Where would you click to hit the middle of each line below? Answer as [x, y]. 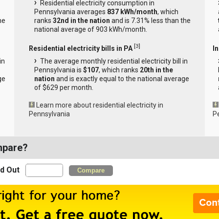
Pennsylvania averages [70, 12]
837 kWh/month [132, 12]
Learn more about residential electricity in [99, 105]
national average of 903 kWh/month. [90, 30]
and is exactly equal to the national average [122, 78]
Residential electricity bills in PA [80, 48]
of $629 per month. [64, 87]
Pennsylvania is [58, 70]
